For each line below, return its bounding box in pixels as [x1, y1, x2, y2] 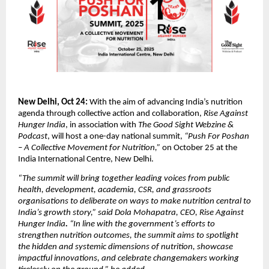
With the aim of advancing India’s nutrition [88, 97, 243, 107]
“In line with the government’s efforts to [68, 220, 215, 229]
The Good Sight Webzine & [138, 120, 234, 130]
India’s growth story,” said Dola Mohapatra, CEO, [18, 208, 198, 218]
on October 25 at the [160, 143, 237, 153]
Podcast [18, 131, 47, 141]
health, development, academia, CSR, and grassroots [18, 186, 211, 195]
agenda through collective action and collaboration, [18, 109, 204, 118]
